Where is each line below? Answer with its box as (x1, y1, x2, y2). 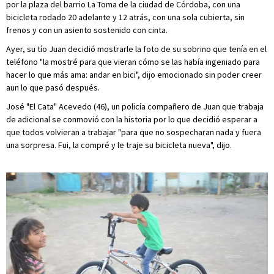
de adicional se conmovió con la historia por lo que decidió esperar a (6, 114, 257, 125)
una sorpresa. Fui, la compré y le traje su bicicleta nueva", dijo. (6, 139, 232, 150)
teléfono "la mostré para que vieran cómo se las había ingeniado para (6, 56, 260, 67)
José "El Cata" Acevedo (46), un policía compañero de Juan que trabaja (6, 101, 264, 112)
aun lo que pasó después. (6, 82, 100, 93)
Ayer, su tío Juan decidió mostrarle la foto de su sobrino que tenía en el (6, 43, 267, 54)
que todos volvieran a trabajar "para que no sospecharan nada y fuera (6, 127, 261, 138)
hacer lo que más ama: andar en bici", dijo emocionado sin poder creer (6, 69, 262, 80)
